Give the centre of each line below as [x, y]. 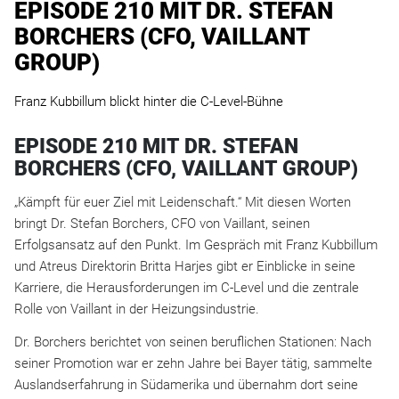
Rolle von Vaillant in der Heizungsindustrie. [137, 309]
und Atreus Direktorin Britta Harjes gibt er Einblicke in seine [185, 266]
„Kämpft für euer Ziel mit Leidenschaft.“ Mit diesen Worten [183, 202]
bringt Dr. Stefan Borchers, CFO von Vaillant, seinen [162, 223]
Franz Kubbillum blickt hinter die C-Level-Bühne [149, 101]
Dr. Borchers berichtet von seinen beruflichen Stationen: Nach [193, 342]
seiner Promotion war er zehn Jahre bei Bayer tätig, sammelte [193, 363]
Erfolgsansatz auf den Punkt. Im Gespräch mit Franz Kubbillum [196, 244]
